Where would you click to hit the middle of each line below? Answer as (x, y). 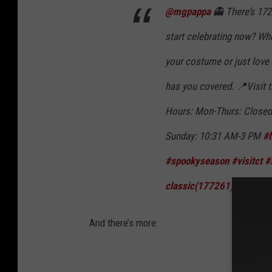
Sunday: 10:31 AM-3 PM (214, 136)
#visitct (247, 161)
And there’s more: (124, 223)
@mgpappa (188, 11)
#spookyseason (197, 161)
